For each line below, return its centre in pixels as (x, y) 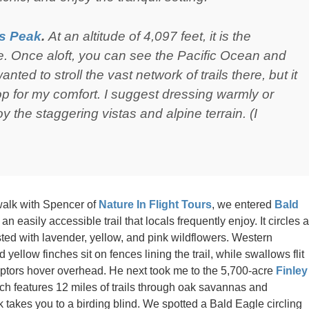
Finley (292, 271)
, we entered (243, 205)
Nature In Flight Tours (155, 205)
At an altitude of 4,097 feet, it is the (150, 36)
